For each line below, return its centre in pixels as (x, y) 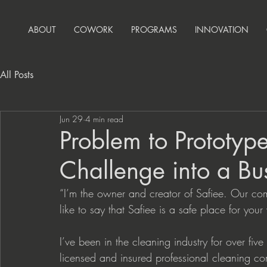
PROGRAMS (154, 30)
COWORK (94, 30)
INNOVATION (222, 30)
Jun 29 (71, 119)
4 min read (104, 119)
